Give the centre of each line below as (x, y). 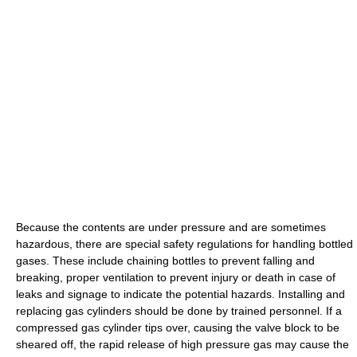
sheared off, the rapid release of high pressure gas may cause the (182, 344)
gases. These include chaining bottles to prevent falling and (165, 260)
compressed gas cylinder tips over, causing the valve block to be (178, 327)
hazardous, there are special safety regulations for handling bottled (184, 243)
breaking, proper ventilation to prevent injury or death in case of (176, 277)
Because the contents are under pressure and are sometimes (171, 227)
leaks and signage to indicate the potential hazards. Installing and (180, 294)
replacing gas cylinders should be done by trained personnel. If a (179, 310)
